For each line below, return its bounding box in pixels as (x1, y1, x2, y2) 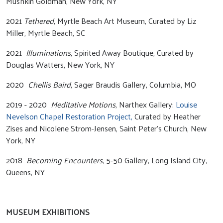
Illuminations (26, 45, 71, 60)
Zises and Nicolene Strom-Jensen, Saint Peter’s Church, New (6, 121, 207, 135)
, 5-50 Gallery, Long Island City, (103, 153, 207, 167)
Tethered (24, 13, 54, 28)
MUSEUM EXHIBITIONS (6, 205, 90, 219)
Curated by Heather (132, 109, 201, 123)
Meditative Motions (51, 97, 115, 111)
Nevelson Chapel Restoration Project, (6, 109, 132, 123)
